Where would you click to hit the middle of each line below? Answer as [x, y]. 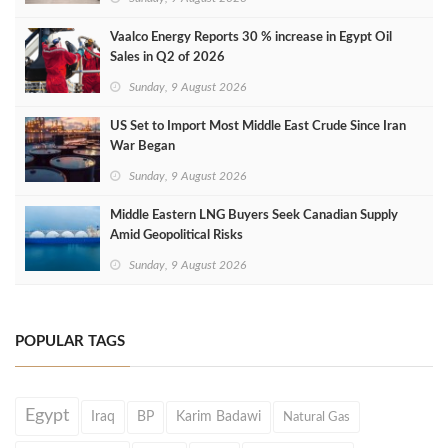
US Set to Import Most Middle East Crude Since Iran [258, 126]
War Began [142, 146]
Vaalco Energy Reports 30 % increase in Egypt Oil [251, 37]
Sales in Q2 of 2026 [167, 57]
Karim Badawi [218, 416]
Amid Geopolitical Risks [176, 235]
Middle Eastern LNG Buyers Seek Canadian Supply [254, 215]
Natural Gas [316, 416]
